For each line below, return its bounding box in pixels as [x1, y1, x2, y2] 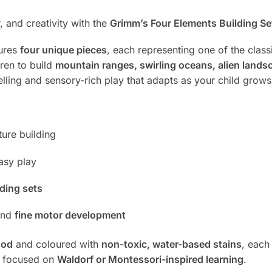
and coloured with [12, 238, 101, 251]
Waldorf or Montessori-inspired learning [56, 253, 243, 266]
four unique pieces [19, 44, 107, 56]
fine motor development [14, 209, 126, 222]
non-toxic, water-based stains [101, 238, 242, 251]
